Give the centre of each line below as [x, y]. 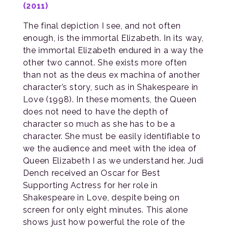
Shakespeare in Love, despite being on [101, 198]
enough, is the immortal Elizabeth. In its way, [113, 38]
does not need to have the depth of [96, 112]
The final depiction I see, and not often [102, 26]
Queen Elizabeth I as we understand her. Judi [113, 161]
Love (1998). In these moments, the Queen [110, 100]
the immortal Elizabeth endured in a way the [113, 51]
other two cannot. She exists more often [105, 63]
